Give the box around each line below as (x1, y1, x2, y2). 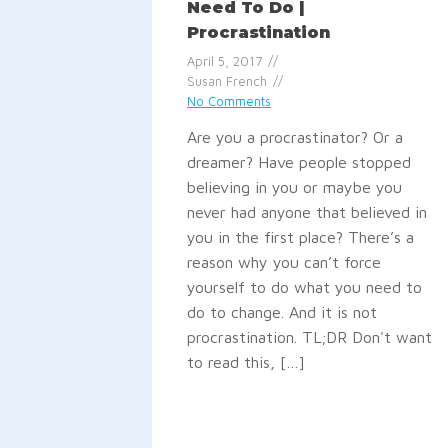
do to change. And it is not (187, 302, 377, 321)
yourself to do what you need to (187, 277, 422, 296)
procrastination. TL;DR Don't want (187, 327, 432, 346)
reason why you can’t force (187, 252, 381, 271)
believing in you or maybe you (187, 177, 402, 196)
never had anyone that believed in (187, 202, 427, 221)
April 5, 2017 (187, 53, 262, 69)
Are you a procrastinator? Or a (187, 127, 403, 146)
